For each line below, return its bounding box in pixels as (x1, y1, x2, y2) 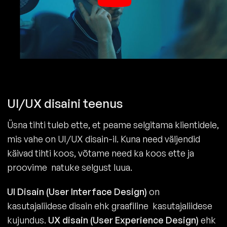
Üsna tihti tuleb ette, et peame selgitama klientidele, (7, 119, 219, 130)
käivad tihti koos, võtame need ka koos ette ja (7, 147, 194, 159)
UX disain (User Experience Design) (48, 214, 199, 225)
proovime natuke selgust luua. (7, 161, 134, 173)
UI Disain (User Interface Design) (7, 185, 147, 197)
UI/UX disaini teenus (7, 95, 123, 111)
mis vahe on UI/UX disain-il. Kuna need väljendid (7, 133, 200, 144)
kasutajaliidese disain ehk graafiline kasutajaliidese (7, 200, 212, 211)
